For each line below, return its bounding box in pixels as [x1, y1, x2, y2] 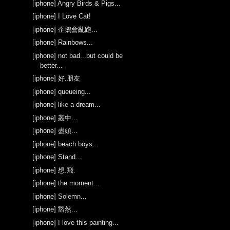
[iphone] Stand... [32, 153, 82, 161]
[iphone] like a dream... [32, 101, 101, 109]
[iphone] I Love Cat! [32, 12, 91, 21]
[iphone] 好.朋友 [32, 74, 81, 83]
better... [40, 61, 63, 69]
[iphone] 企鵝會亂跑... [32, 25, 98, 33]
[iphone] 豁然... [32, 205, 78, 214]
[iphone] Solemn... [32, 192, 87, 200]
